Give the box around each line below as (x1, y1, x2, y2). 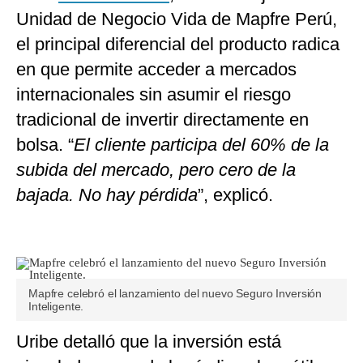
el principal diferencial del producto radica (16, 34, 340, 54)
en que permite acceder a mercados (16, 59, 297, 79)
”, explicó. (198, 185, 273, 205)
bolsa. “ (16, 135, 74, 155)
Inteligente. (28, 300, 84, 313)
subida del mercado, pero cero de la (16, 160, 296, 180)
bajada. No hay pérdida (16, 185, 198, 205)
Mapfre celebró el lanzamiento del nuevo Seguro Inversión (28, 287, 322, 300)
